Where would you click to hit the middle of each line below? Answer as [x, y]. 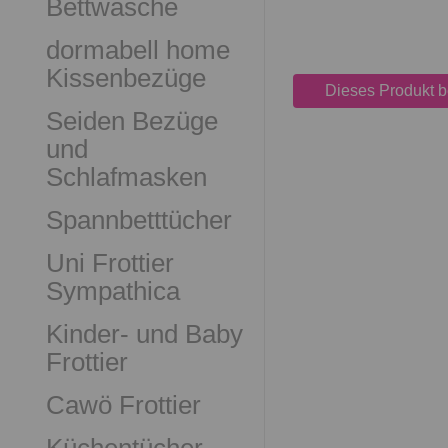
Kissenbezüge [126, 78]
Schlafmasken [126, 177]
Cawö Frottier [123, 405]
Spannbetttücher [139, 220]
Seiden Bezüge [132, 121]
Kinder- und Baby [144, 334]
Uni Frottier [110, 263]
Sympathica [113, 291]
